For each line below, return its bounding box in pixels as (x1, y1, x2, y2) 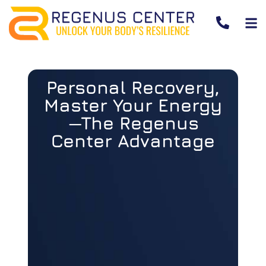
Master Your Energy (44, 94, 222, 116)
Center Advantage (51, 129, 215, 151)
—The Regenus (67, 112, 199, 134)
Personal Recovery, (46, 76, 220, 98)
